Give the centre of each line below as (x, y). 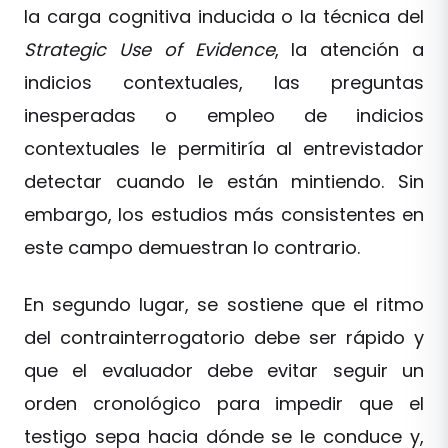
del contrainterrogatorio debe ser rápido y (224, 337)
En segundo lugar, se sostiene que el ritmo (224, 304)
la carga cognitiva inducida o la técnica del (224, 16)
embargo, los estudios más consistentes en (224, 214)
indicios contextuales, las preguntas (224, 82)
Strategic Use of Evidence (149, 49)
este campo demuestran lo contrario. (192, 247)
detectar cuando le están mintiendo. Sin (224, 181)
